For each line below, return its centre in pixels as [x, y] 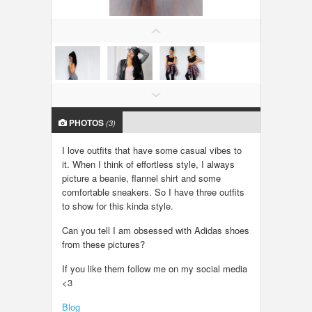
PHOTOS [86, 123]
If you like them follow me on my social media [155, 268]
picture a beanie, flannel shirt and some [141, 178]
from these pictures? [105, 244]
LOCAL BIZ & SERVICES [69, 19]
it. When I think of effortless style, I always [148, 164]
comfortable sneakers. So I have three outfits [153, 192]
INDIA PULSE [43, 158]
